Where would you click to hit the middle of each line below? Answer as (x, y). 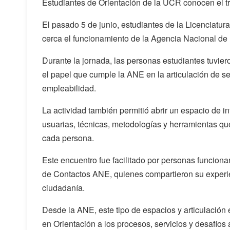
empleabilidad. (69, 88)
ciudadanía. (63, 188)
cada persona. (68, 138)
